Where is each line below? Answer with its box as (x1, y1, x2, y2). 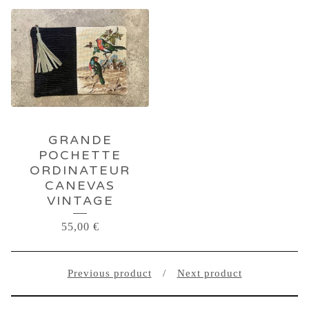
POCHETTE (39, 148, 121, 163)
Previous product (67, 268, 152, 279)
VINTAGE (46, 193, 114, 208)
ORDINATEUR (30, 163, 130, 178)
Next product (177, 268, 242, 279)
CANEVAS (45, 178, 115, 193)
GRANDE (48, 132, 112, 148)
